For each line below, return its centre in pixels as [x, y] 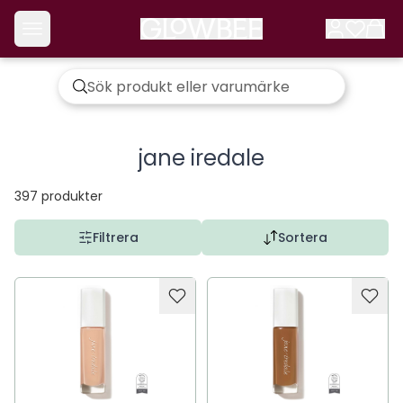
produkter [72, 196]
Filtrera [115, 237]
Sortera [302, 237]
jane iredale [201, 158]
